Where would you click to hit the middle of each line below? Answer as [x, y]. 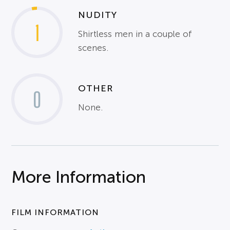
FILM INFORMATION [55, 213]
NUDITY [98, 15]
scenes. [93, 48]
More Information [79, 177]
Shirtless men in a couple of [135, 34]
